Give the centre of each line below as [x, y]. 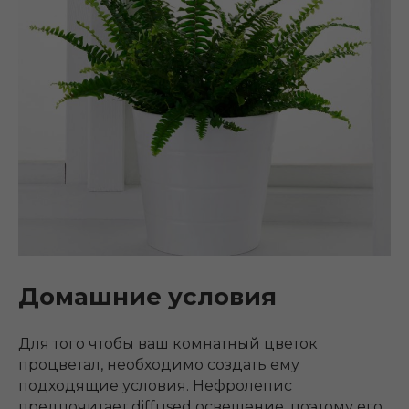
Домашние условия [147, 296]
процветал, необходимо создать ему [159, 364]
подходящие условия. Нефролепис [155, 385]
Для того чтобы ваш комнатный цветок [168, 343]
